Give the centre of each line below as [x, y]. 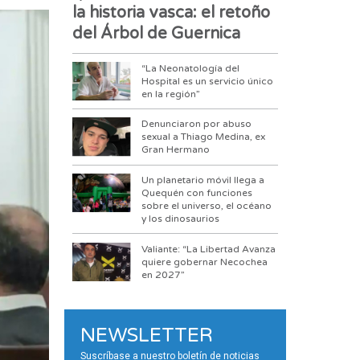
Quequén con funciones [197, 193]
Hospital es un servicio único [208, 81]
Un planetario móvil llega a [203, 180]
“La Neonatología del [191, 68]
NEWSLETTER [147, 336]
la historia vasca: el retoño [172, 13]
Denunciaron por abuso [197, 124]
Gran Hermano [176, 150]
